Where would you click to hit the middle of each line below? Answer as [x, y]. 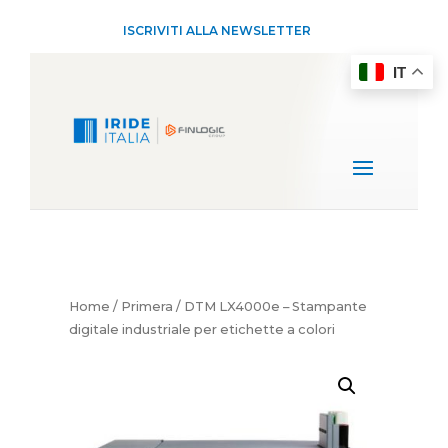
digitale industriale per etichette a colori [201, 329]
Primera [146, 306]
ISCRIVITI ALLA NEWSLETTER [217, 30]
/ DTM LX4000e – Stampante [269, 306]
